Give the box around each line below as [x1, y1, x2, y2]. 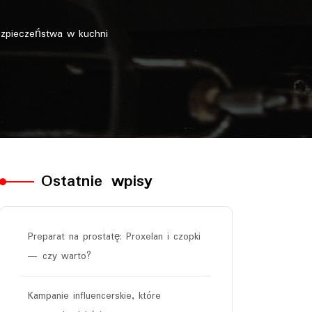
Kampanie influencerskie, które [28, 288, 161, 304]
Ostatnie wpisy [41, 169, 153, 194]
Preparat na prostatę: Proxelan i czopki [28, 229, 201, 244]
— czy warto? [28, 249, 91, 264]
